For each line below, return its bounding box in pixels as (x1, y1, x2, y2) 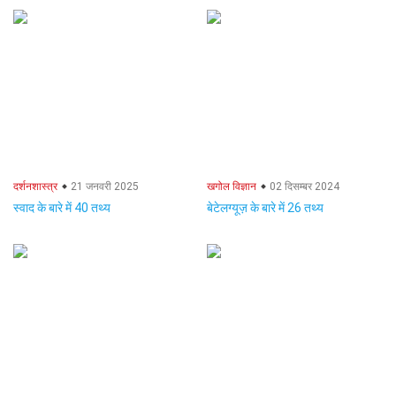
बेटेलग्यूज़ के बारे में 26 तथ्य (207, 201, 324, 215)
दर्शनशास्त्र (13, 180, 57, 193)
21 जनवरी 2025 (68, 180, 139, 193)
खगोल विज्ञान (207, 180, 256, 193)
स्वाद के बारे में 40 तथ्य (13, 201, 110, 215)
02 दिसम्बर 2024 (267, 180, 339, 193)
